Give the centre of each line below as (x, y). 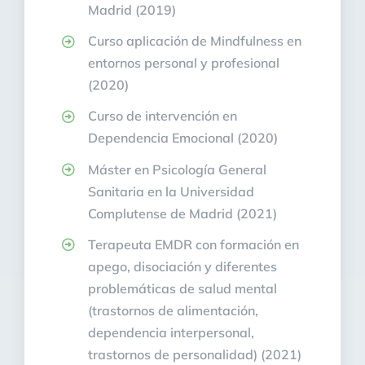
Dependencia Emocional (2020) (183, 138)
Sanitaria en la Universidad (172, 191)
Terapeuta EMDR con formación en (194, 244)
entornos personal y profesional (184, 63)
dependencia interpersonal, (172, 332)
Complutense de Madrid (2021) (183, 213)
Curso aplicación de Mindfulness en (195, 41)
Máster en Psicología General (178, 169)
